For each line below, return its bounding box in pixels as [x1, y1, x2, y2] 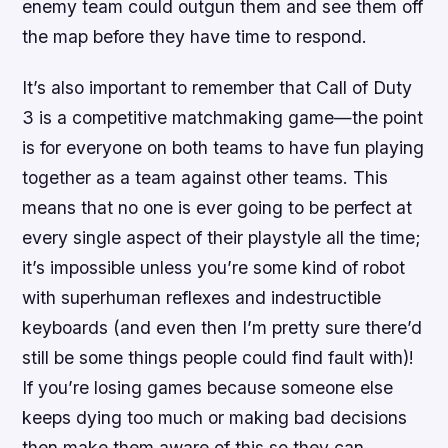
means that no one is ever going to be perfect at [22, 196, 413, 218]
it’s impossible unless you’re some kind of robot [22, 256, 406, 278]
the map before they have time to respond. [22, 25, 368, 47]
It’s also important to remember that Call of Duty [22, 76, 413, 98]
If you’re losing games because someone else [22, 376, 394, 398]
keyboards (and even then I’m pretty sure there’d [22, 316, 423, 338]
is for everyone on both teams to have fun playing [22, 136, 425, 158]
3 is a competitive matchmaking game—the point [22, 106, 424, 128]
